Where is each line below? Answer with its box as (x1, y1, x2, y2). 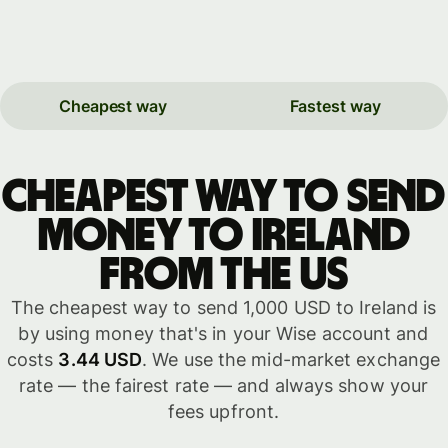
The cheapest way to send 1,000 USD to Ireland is (10, 297, 437, 319)
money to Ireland (37, 213, 410, 260)
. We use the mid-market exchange (142, 349, 441, 371)
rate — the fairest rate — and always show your (18, 375, 429, 397)
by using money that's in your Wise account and (18, 323, 429, 345)
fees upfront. (167, 401, 280, 423)
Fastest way (289, 95, 381, 116)
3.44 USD (58, 349, 143, 371)
